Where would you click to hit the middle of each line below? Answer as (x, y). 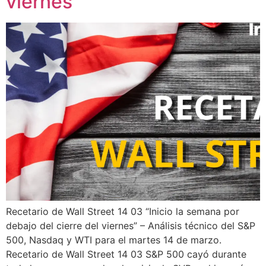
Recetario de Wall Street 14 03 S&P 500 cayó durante (126, 254)
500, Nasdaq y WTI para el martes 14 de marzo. (114, 240)
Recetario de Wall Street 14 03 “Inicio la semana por (123, 212)
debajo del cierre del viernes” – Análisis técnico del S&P (131, 226)
